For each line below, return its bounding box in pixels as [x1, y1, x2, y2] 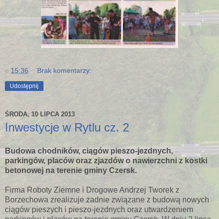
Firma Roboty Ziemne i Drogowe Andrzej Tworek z [5, 185, 179, 194]
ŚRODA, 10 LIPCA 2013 [5, 110, 75, 118]
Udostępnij [10, 83, 39, 90]
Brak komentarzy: [37, 66, 92, 75]
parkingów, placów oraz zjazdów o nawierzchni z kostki [5, 156, 207, 165]
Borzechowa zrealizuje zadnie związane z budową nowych [5, 195, 209, 204]
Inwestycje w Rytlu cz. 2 [5, 121, 129, 134]
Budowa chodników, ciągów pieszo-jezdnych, [5, 146, 173, 155]
